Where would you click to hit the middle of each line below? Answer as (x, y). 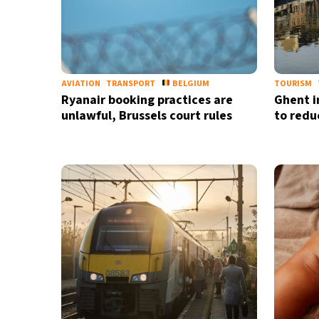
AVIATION (80, 84)
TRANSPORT (130, 84)
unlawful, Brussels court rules (146, 116)
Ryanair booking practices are (147, 100)
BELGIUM (190, 84)
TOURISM (293, 84)
